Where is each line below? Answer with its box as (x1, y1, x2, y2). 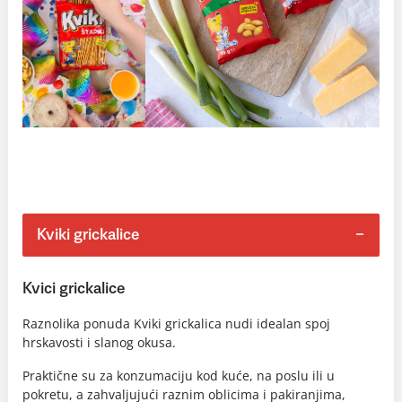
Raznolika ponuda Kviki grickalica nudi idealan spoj (22, 314, 330, 332)
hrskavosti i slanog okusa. (22, 333, 176, 351)
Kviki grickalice (37, 226, 139, 243)
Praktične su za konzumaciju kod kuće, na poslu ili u (22, 366, 335, 384)
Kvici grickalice (22, 280, 125, 297)
